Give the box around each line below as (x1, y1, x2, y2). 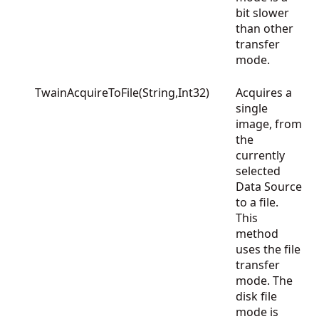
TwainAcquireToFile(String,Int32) (35, 85, 209, 100)
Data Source (236, 179, 302, 194)
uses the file (236, 241, 300, 257)
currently (236, 147, 285, 163)
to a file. (236, 194, 278, 210)
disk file (236, 288, 277, 304)
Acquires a (236, 85, 292, 100)
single (236, 100, 268, 116)
